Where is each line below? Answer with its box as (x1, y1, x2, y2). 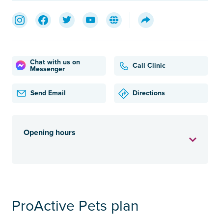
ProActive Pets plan (12, 196, 139, 215)
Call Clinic (133, 61, 165, 70)
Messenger (29, 64, 65, 73)
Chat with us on (29, 57, 80, 66)
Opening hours (24, 127, 76, 137)
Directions (133, 89, 165, 98)
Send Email (30, 89, 66, 98)
